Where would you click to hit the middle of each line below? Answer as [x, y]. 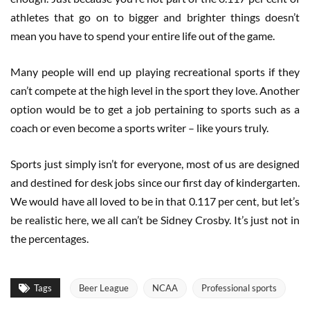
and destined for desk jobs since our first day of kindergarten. [155, 183]
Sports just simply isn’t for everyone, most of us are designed [155, 164]
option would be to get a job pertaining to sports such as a [155, 109]
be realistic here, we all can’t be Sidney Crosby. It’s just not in [155, 220]
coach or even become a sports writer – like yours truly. [139, 128]
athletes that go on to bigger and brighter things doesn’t [155, 17]
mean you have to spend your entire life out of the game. [143, 36]
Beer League [104, 288]
